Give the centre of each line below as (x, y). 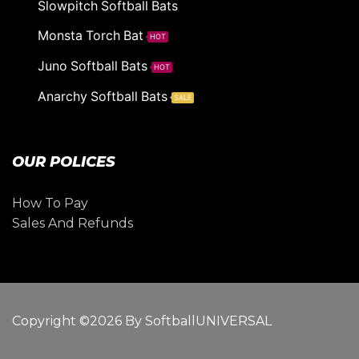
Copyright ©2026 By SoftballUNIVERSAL (142, 321)
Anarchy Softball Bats (102, 97)
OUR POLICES (64, 162)
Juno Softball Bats (92, 67)
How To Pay (50, 204)
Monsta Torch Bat (90, 36)
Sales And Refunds (73, 224)
